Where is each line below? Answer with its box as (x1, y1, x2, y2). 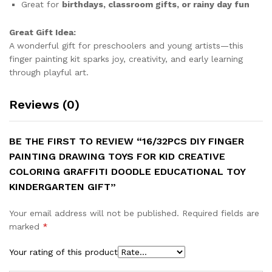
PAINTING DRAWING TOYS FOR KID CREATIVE (9, 151, 225, 163)
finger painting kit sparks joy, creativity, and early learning (9, 54, 243, 64)
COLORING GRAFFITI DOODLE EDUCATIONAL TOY (9, 166, 245, 178)
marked (9, 222, 42, 232)
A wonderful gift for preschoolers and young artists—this (9, 41, 243, 51)
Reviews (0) (9, 97, 80, 112)
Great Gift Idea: (9, 27, 76, 38)
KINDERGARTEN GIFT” (9, 181, 116, 193)
